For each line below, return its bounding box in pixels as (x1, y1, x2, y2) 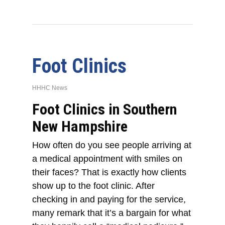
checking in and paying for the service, (32, 194, 186, 205)
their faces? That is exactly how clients (32, 167, 187, 178)
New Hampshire (32, 118, 128, 136)
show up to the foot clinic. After (32, 181, 155, 191)
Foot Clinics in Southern (32, 100, 177, 119)
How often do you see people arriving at (32, 140, 192, 151)
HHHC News (32, 84, 68, 92)
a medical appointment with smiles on (32, 154, 183, 164)
